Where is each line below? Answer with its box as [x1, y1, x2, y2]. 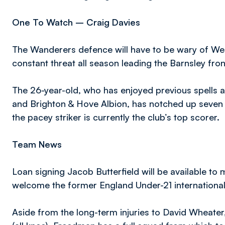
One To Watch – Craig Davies [12, 17, 140, 28]
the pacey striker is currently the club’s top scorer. [12, 111, 219, 123]
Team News [12, 139, 62, 150]
